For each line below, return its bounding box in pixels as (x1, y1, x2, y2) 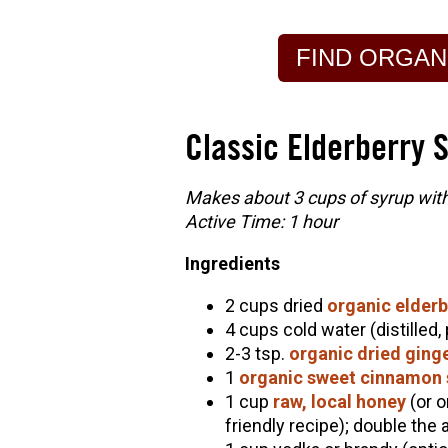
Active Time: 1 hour (184, 211, 338, 233)
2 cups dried (224, 295, 327, 317)
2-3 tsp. (224, 343, 289, 365)
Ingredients (184, 253, 284, 275)
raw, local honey (268, 391, 406, 413)
